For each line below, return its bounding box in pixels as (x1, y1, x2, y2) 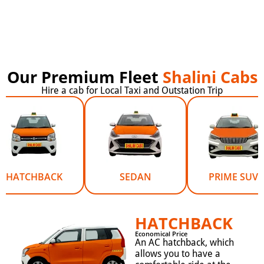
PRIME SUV (209, 170, 258, 184)
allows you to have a (135, 248, 221, 260)
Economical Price (135, 230, 188, 239)
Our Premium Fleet (6, 66, 163, 88)
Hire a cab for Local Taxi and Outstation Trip (41, 85, 223, 97)
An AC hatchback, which (135, 237, 235, 249)
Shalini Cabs (162, 66, 258, 88)
